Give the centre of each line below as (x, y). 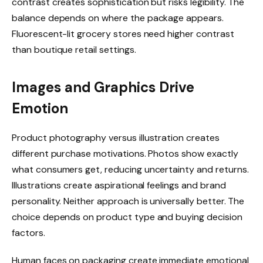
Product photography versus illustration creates (116, 137)
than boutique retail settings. (74, 50)
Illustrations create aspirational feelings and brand (119, 185)
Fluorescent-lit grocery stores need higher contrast (123, 34)
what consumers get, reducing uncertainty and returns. (130, 169)
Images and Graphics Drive (103, 87)
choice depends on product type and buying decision (127, 217)
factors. (28, 232)
